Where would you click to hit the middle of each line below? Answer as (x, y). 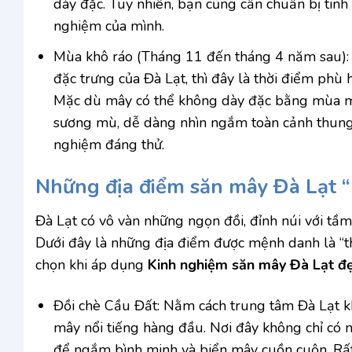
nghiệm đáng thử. (109, 145)
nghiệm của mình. (109, 26)
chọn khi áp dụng (92, 265)
